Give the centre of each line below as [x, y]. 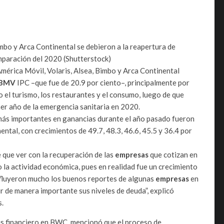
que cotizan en [174, 154]
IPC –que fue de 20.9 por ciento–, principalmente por [103, 82]
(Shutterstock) [87, 58]
